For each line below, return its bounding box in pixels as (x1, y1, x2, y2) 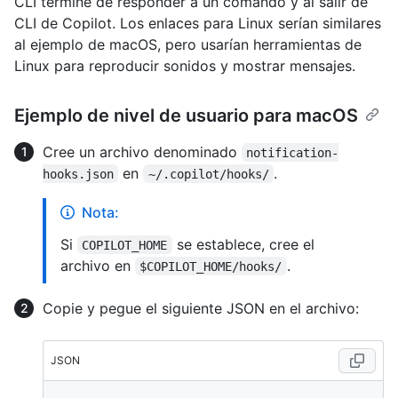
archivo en (60, 256, 135, 275)
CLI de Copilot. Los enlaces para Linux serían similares (14, 13, 381, 32)
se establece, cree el (171, 235, 319, 253)
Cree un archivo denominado (43, 142, 242, 161)
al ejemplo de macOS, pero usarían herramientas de (14, 35, 362, 53)
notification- (246, 145, 339, 160)
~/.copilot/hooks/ (147, 166, 269, 181)
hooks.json (43, 166, 114, 181)
